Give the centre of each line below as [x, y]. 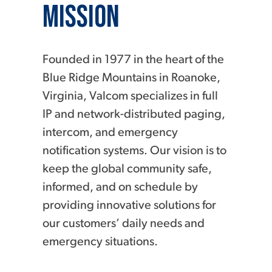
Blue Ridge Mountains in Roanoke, [131, 78]
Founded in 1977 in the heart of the [133, 60]
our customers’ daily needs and [124, 224]
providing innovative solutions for [129, 206]
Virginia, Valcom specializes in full [130, 97]
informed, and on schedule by [120, 188]
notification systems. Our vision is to [134, 151]
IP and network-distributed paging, [134, 115]
